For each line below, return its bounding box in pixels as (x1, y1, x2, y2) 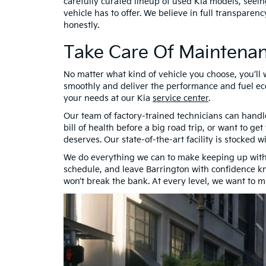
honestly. (64, 20, 99, 30)
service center (153, 93, 208, 103)
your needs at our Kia (64, 93, 153, 103)
